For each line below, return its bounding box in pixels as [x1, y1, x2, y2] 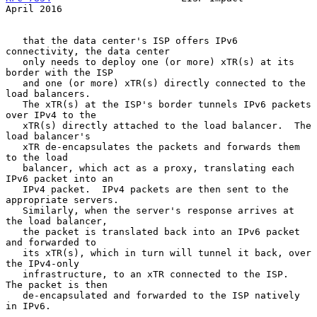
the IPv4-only [6, 258, 79, 269]
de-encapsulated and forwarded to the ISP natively [6, 289, 23, 301]
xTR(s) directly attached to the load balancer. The [6, 120, 23, 131]
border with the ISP [6, 67, 113, 78]
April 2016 [6, 3, 62, 14]
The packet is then [6, 279, 108, 290]
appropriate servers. [6, 194, 119, 205]
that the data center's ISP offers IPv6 [6, 35, 23, 46]
